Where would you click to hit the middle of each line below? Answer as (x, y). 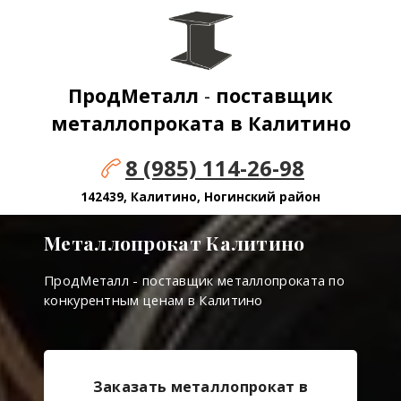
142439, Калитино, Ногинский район (200, 197)
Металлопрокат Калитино (175, 243)
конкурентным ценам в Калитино (154, 300)
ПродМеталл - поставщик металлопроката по (194, 281)
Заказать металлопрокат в (200, 387)
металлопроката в (149, 124)
